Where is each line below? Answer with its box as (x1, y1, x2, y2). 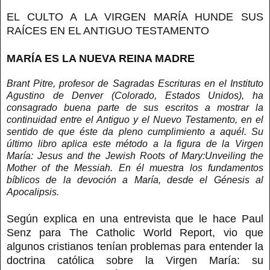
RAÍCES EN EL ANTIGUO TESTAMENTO (7, 24, 209, 37)
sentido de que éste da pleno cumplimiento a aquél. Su (7, 126, 263, 137)
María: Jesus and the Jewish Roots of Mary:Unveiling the (7, 150, 263, 161)
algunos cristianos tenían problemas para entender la (7, 240, 263, 253)
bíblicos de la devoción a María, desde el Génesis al (7, 174, 263, 185)
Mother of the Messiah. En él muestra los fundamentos (7, 162, 263, 173)
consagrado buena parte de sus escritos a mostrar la (7, 102, 263, 113)
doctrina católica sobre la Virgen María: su (7, 254, 263, 266)
